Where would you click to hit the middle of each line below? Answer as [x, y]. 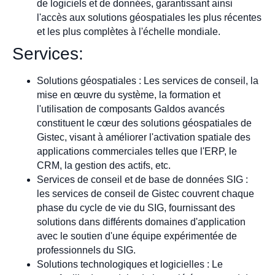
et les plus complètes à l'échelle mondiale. [129, 31]
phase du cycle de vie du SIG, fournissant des [136, 207]
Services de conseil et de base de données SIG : [142, 179]
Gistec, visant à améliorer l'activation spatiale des [144, 137]
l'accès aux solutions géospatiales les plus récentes [149, 17]
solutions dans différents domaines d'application [141, 222]
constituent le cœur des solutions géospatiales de [144, 123]
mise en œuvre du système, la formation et [129, 95]
